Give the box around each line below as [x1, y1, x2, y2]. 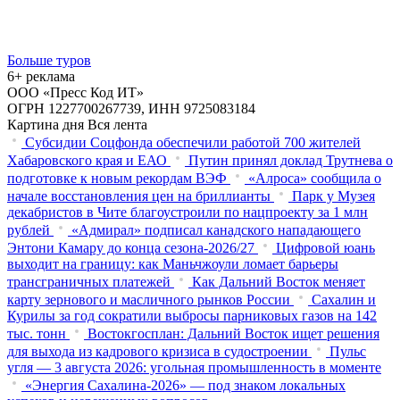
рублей [7, 221, 50, 237]
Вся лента [87, 116, 147, 132]
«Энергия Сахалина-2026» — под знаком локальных [25, 377, 346, 393]
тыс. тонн [7, 325, 66, 341]
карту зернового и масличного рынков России [7, 291, 290, 307]
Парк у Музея [292, 187, 375, 204]
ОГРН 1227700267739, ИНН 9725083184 [7, 100, 255, 116]
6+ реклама [7, 68, 75, 84]
